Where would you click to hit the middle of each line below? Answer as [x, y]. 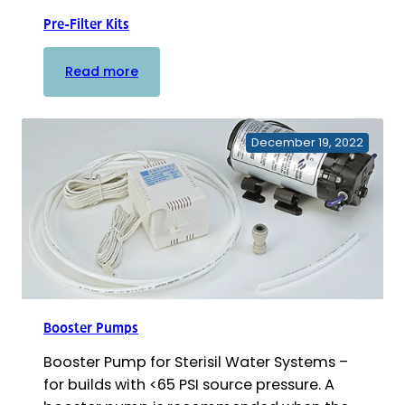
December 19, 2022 [307, 142]
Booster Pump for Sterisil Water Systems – [196, 362]
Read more [102, 71]
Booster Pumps [91, 328]
